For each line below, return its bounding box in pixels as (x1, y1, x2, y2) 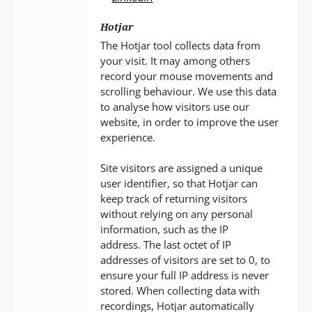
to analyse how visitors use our (100, 99, 250, 114)
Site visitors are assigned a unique (100, 161, 263, 175)
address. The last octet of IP (100, 237, 232, 251)
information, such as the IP (100, 222, 229, 236)
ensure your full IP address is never (100, 268, 270, 282)
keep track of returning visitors (100, 192, 248, 205)
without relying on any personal (100, 207, 253, 221)
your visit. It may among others (100, 53, 251, 68)
